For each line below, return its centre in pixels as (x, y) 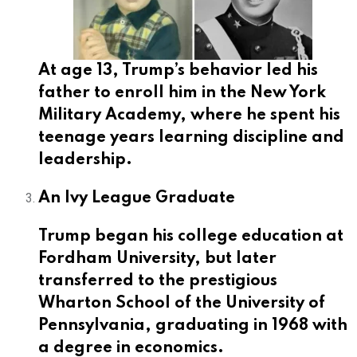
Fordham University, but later (157, 259)
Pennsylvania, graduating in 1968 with (193, 326)
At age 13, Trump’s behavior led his (178, 71)
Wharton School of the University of (182, 303)
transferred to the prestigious (158, 281)
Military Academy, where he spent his (189, 115)
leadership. (85, 160)
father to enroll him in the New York (182, 93)
